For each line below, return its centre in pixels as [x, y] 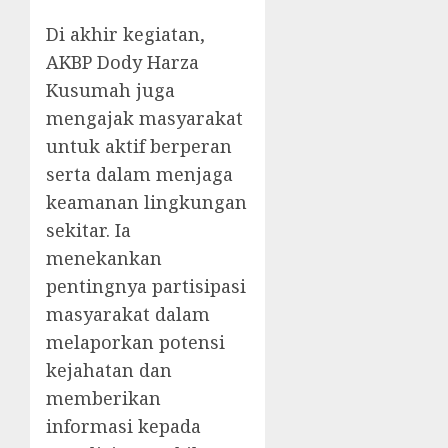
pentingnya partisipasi [146, 286]
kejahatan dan [109, 370]
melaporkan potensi [135, 342]
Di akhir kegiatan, [125, 34]
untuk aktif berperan [139, 146]
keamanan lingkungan [146, 202]
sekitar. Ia [88, 230]
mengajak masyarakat [144, 118]
